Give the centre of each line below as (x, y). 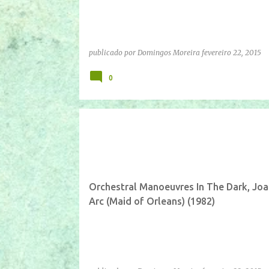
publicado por (113, 52)
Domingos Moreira (168, 52)
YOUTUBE (142, 129)
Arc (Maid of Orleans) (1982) (152, 201)
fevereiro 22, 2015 (231, 52)
